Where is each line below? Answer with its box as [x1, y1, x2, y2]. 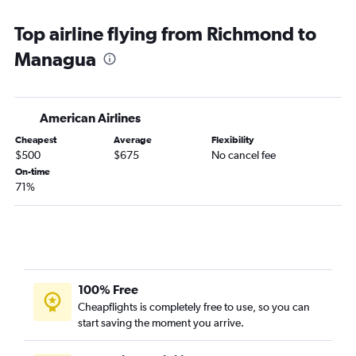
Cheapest [15, 134, 56, 146]
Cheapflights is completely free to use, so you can [78, 300, 310, 314]
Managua [14, 48, 96, 71]
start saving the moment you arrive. [78, 316, 244, 330]
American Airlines [40, 110, 141, 126]
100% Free [78, 282, 138, 297]
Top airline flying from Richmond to [14, 22, 316, 45]
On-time [15, 166, 50, 178]
